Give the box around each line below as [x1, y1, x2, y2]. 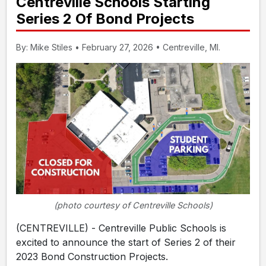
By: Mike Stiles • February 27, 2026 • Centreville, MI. [16, 42, 220, 52]
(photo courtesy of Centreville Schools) [53, 199, 213, 210]
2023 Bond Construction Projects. [16, 250, 168, 262]
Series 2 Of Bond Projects [16, 9, 194, 27]
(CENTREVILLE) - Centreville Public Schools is [16, 221, 226, 234]
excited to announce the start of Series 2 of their [16, 236, 236, 248]
